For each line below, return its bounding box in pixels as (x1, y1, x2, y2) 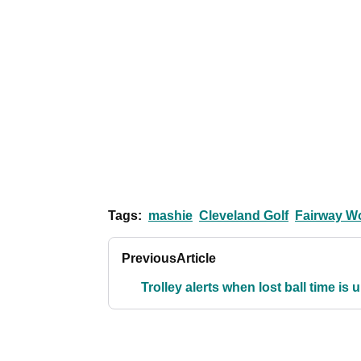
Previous (122, 251, 176, 265)
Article (176, 251, 216, 265)
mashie (148, 208, 193, 222)
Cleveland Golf (199, 208, 288, 222)
